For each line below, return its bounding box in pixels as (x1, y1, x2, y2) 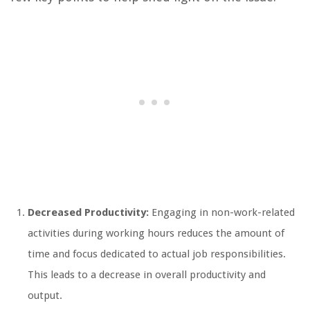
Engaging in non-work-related (149, 206, 295, 219)
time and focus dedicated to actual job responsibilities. (28, 247, 286, 260)
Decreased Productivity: (28, 206, 149, 219)
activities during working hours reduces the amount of (28, 226, 284, 239)
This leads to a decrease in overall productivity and (28, 268, 266, 281)
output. (28, 289, 62, 302)
